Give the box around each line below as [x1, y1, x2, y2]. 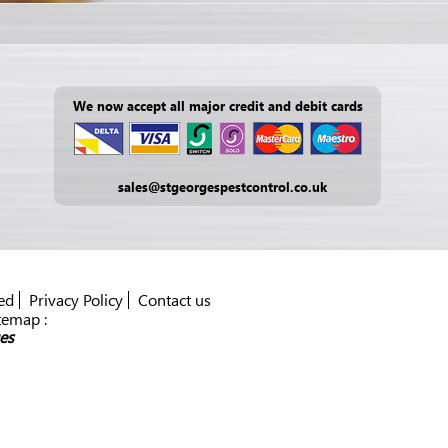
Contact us [138, 289, 211, 311]
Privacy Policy [29, 289, 123, 311]
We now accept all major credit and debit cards [72, 96, 363, 114]
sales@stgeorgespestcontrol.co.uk [118, 177, 328, 195]
